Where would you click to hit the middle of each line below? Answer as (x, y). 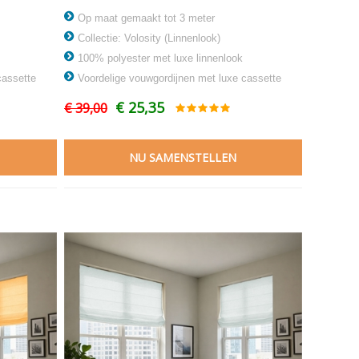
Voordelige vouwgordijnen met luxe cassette (177, 78)
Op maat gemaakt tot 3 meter (144, 18)
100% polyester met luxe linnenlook (158, 58)
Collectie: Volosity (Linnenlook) (147, 38)
